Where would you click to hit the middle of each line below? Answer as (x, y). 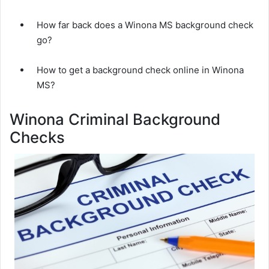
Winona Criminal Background (115, 119)
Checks (37, 137)
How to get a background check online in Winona (140, 70)
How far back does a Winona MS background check (145, 25)
